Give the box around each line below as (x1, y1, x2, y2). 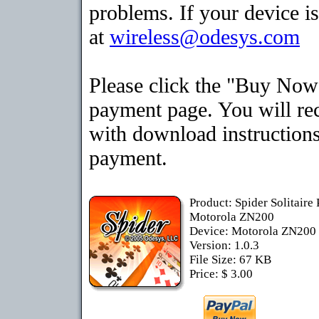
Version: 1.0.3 (189, 239, 259, 252)
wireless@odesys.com (110, 25, 300, 48)
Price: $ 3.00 (189, 267, 253, 281)
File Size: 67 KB (189, 253, 271, 266)
